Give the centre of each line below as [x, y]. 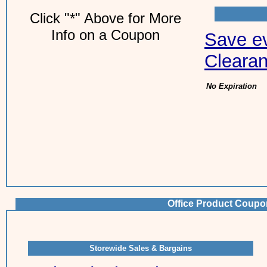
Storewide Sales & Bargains [141, 248]
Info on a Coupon [105, 35]
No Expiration [232, 86]
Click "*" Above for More [105, 18]
